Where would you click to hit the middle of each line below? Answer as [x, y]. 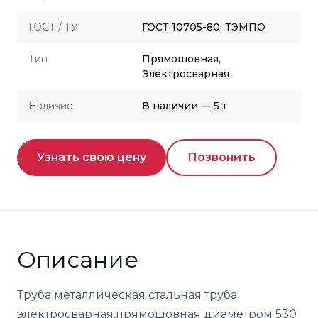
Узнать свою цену [92, 157]
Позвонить [221, 157]
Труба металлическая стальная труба [127, 295]
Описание [78, 259]
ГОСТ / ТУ [53, 27]
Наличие [51, 106]
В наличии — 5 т [185, 106]
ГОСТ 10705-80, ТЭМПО [204, 27]
